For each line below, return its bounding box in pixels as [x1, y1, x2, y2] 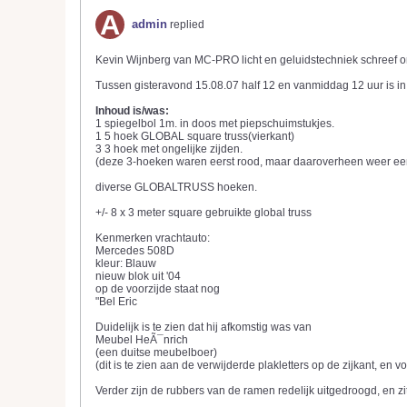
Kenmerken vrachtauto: [95, 232, 210, 244]
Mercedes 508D [95, 244, 174, 257]
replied [167, 18, 204, 31]
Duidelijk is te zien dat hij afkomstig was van [95, 321, 312, 333]
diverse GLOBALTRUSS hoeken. [95, 181, 257, 194]
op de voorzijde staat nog [95, 283, 220, 295]
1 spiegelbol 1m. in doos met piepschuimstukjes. [95, 117, 334, 130]
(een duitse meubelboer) [95, 346, 217, 359]
